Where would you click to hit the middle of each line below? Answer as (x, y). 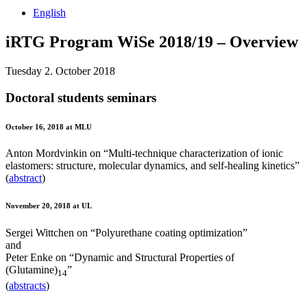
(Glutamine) (32, 270)
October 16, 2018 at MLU (49, 126)
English (49, 13)
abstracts (27, 285)
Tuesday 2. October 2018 (60, 71)
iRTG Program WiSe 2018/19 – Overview (152, 41)
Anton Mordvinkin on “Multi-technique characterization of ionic (144, 153)
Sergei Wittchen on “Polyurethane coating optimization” (126, 233)
